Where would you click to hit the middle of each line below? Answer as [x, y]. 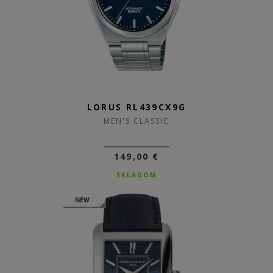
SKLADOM [136, 175]
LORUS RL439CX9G [136, 107]
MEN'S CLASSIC [136, 121]
